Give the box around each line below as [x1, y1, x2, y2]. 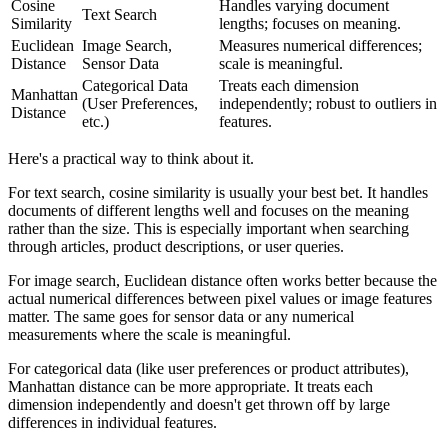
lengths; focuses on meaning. [219, 15, 401, 33]
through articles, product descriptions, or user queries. [8, 238, 344, 256]
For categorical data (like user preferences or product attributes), [8, 360, 409, 378]
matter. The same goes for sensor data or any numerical [8, 308, 354, 326]
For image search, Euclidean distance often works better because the [8, 272, 437, 290]
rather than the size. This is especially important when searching [8, 220, 409, 238]
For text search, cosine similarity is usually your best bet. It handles [8, 184, 428, 202]
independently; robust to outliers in [219, 95, 437, 113]
